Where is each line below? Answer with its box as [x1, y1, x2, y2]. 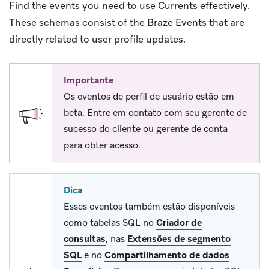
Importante [64, 74, 113, 86]
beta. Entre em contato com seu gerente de [64, 107, 247, 119]
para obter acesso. [64, 139, 141, 151]
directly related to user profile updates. [9, 33, 186, 46]
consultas [64, 233, 106, 245]
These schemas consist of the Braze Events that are [9, 16, 244, 29]
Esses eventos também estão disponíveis [64, 201, 235, 213]
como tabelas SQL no [64, 217, 156, 229]
